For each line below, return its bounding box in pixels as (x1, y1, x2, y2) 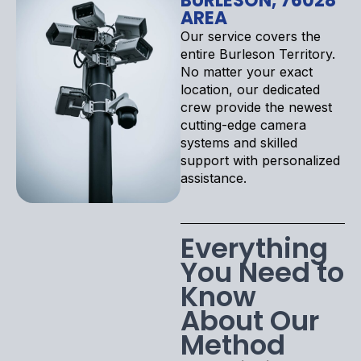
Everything (180, 228, 328, 268)
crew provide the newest (180, 98, 332, 115)
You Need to (180, 252, 344, 292)
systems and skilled (180, 134, 297, 151)
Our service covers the (180, 27, 321, 44)
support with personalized (180, 151, 340, 168)
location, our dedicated (180, 81, 320, 98)
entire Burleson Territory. (180, 45, 335, 62)
